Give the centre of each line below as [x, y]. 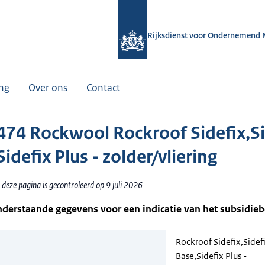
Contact [103, 88]
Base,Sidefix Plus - [211, 256]
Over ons [48, 88]
